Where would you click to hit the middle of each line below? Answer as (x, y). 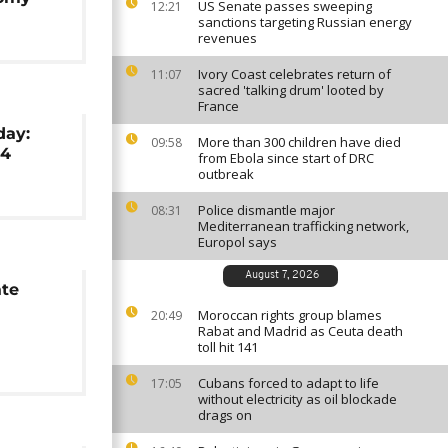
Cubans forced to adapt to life (288, 383)
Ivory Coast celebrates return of (294, 74)
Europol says (237, 242)
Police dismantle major (266, 210)
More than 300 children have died (299, 142)
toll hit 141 (228, 347)
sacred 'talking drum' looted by (291, 90)
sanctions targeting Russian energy (305, 22)
